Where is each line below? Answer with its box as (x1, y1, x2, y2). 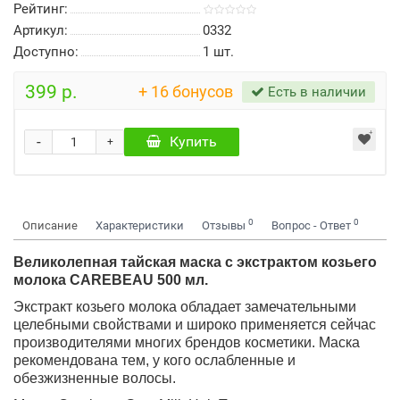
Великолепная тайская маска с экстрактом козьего (13, 254, 377, 270)
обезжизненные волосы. (13, 371, 176, 386)
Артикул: (13, 22, 68, 38)
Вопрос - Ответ (271, 219, 354, 232)
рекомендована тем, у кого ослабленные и (13, 353, 296, 368)
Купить (170, 133, 217, 150)
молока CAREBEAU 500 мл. (13, 272, 208, 287)
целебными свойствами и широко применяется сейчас (13, 317, 376, 332)
